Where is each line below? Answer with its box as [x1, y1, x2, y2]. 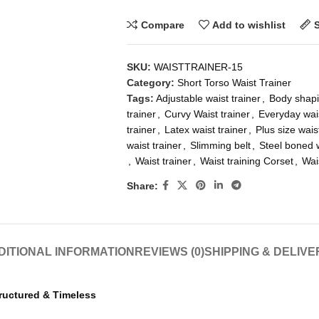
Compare [140, 19, 184, 31]
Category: [126, 77, 174, 88]
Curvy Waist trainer [164, 108, 250, 120]
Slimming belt [189, 140, 251, 151]
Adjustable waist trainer [155, 93, 261, 104]
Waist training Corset [199, 155, 293, 167]
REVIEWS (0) [134, 246, 204, 258]
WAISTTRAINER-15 [153, 61, 243, 73]
